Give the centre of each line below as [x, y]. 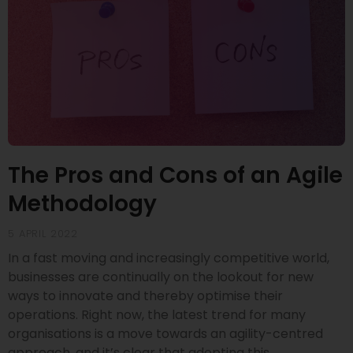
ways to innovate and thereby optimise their [145, 296]
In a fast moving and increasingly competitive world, [169, 258]
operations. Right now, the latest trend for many [157, 315]
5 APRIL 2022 [43, 234]
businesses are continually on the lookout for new [161, 277]
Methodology [82, 204]
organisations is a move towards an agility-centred [165, 334]
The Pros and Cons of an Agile [175, 176]
